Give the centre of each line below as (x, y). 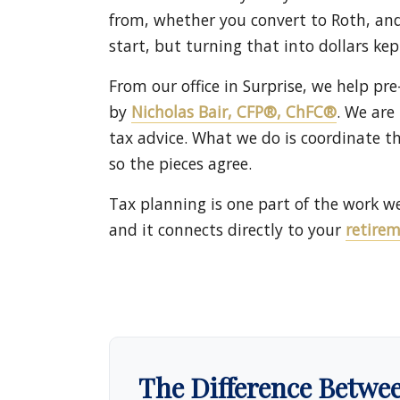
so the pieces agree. (180, 164)
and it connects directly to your (227, 230)
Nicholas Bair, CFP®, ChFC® (234, 112)
